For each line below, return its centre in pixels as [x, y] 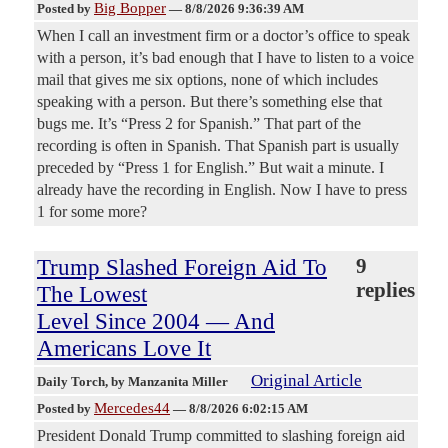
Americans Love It [124, 348]
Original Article [306, 381]
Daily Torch [71, 382]
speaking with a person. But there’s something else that [209, 102]
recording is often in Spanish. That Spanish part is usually [218, 146]
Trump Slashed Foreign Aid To [182, 267]
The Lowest [92, 294]
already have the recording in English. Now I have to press [222, 190]
